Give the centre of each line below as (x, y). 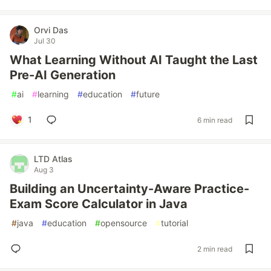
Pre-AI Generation (63, 75)
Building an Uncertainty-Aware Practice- (129, 189)
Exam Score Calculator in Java (99, 204)
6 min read (215, 120)
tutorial (175, 223)
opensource (124, 223)
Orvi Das (51, 30)
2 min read (215, 249)
